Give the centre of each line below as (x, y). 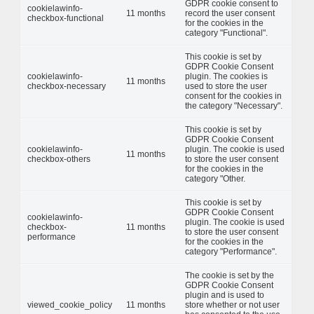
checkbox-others (59, 159)
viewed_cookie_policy (70, 305)
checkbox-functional (66, 18)
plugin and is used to (225, 295)
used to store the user (226, 86)
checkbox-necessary (67, 86)
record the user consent (230, 13)
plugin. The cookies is (226, 76)
